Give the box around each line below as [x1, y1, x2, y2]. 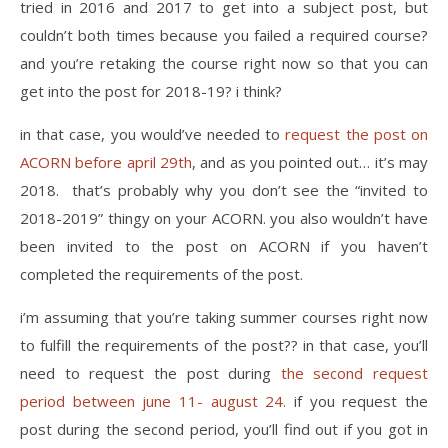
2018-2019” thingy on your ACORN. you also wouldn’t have [20, 208, 428, 228]
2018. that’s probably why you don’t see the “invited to [20, 180, 428, 200]
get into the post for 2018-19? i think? [20, 81, 282, 101]
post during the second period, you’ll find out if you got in [20, 419, 428, 439]
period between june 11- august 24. [20, 391, 287, 411]
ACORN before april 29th [20, 152, 192, 172]
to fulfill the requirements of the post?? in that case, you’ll [20, 335, 428, 355]
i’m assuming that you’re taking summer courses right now [20, 307, 428, 327]
